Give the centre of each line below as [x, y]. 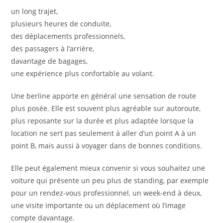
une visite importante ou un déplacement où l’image [99, 206]
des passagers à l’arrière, [53, 49]
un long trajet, [35, 11]
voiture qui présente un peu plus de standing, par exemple [110, 181]
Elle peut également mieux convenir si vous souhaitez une [108, 168]
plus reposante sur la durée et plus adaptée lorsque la [103, 121]
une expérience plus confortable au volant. [83, 74]
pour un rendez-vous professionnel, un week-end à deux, [107, 193]
